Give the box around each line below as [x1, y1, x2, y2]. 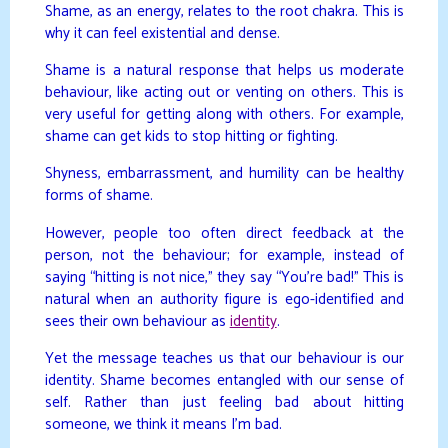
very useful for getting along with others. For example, [44, 102, 404, 128]
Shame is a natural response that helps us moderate [44, 58, 404, 84]
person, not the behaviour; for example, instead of [44, 242, 404, 268]
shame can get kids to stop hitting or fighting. [44, 124, 338, 150]
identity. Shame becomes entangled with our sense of [44, 368, 404, 393]
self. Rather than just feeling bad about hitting [44, 390, 404, 415]
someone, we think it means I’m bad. [44, 412, 282, 437]
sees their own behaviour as [44, 308, 230, 334]
